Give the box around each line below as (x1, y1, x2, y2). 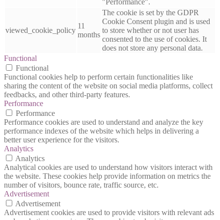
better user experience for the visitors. (4, 135, 119, 144)
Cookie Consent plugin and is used (102, 17, 210, 26)
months (78, 30, 100, 39)
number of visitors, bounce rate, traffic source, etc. (4, 180, 159, 189)
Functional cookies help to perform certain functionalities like (4, 72, 193, 81)
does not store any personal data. (102, 43, 203, 52)
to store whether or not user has (102, 26, 199, 34)
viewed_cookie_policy (5, 26, 76, 34)
